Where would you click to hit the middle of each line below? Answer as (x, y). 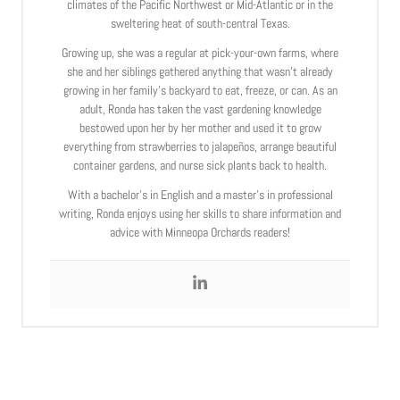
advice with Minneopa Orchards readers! (200, 232)
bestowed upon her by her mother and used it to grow (200, 127)
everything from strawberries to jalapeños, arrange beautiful (200, 146)
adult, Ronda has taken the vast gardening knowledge (200, 108)
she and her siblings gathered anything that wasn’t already (200, 71)
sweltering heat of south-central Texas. (200, 23)
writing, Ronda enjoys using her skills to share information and (200, 213)
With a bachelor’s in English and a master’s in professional (200, 194)
